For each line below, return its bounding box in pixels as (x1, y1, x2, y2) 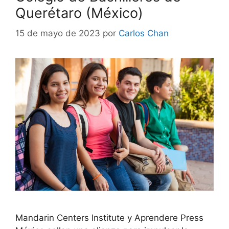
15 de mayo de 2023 (15, 28, 100, 39)
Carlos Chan (119, 28, 169, 39)
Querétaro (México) (15, 4, 143, 21)
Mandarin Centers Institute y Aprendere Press (15, 212, 203, 223)
